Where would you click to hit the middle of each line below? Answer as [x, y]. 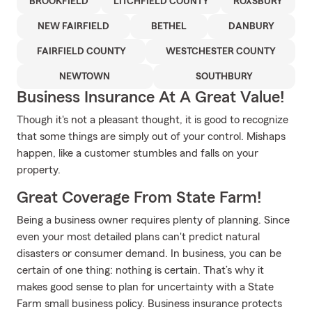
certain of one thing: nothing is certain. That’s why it [140, 270]
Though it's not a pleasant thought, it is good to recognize [153, 120]
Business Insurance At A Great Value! [151, 97]
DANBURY [251, 26]
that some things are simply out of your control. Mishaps [151, 136]
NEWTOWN [85, 77]
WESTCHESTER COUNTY [220, 52]
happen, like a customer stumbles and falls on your [138, 153]
